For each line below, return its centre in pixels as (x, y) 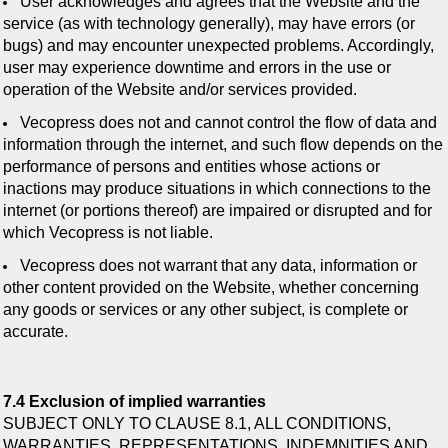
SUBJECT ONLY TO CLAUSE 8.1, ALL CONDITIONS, (197, 424)
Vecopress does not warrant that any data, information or (218, 265)
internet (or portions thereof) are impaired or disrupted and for (217, 211)
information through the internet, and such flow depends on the (223, 145)
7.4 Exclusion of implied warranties (134, 402)
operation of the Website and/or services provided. (180, 90)
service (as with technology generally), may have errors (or (209, 24)
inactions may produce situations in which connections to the (217, 189)
